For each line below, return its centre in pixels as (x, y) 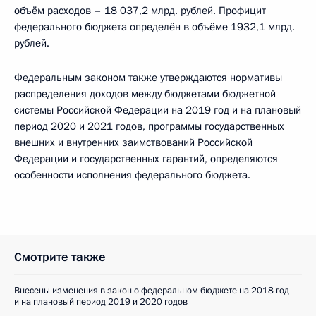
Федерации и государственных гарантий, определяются (146, 159)
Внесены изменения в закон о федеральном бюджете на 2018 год (152, 291)
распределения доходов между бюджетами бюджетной (145, 94)
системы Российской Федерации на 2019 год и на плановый (158, 110)
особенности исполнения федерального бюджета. (132, 175)
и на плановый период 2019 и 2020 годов (101, 302)
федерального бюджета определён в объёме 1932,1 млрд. (154, 27)
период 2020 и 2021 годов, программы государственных (149, 126)
